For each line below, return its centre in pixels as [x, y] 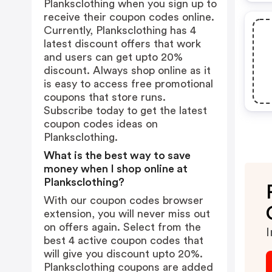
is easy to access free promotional [128, 84]
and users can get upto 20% [113, 57]
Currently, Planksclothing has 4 [120, 30]
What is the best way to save [117, 155]
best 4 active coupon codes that [124, 240]
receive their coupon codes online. [129, 17]
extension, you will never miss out [127, 214]
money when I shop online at [116, 169]
